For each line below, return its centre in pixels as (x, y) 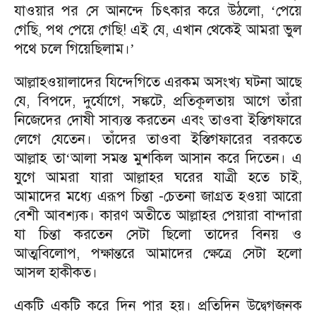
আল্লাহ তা (40, 158)
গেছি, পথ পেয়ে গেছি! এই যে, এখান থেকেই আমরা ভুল (158, 30)
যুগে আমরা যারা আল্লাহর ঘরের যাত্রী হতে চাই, (158, 177)
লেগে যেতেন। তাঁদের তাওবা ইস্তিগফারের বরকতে (158, 139)
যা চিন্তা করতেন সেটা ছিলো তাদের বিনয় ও (158, 235)
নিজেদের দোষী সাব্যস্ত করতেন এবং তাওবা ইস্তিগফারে (158, 120)
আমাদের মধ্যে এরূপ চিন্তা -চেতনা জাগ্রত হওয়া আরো (158, 196)
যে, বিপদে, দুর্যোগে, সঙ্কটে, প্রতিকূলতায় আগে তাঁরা (158, 101)
